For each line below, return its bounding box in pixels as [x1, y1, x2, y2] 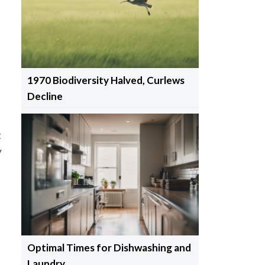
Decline [27, 90, 63, 103]
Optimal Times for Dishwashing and [27, 241, 191, 254]
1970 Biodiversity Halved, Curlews [27, 74, 185, 87]
